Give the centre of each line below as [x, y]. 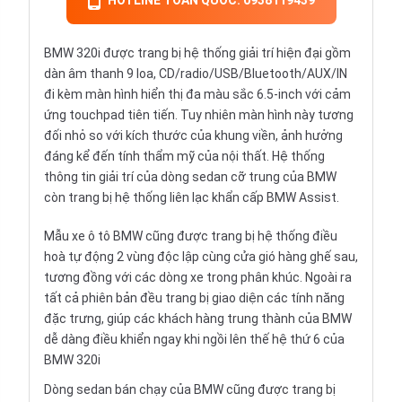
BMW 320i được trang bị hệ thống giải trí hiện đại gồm [197, 53]
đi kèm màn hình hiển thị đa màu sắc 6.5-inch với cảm [197, 95]
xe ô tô [91, 236]
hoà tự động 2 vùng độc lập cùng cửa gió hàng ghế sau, [201, 257]
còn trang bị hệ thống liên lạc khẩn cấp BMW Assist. [192, 198]
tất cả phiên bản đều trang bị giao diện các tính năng [194, 298]
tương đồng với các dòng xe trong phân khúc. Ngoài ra [198, 278]
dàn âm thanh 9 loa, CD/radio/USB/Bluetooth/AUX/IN [196, 74]
